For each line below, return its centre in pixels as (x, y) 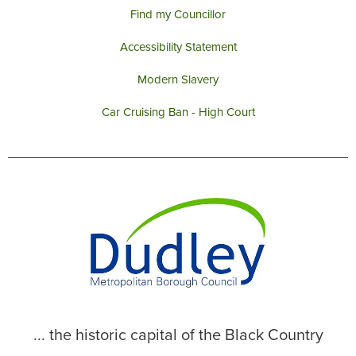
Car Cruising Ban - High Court (178, 112)
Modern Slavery (178, 80)
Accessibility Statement (178, 47)
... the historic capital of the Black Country (178, 336)
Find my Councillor (178, 15)
